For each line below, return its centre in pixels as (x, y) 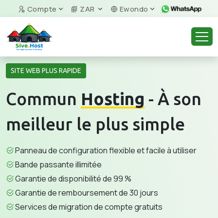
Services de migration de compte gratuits (89, 207)
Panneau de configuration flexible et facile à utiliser (106, 150)
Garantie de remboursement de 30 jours (87, 193)
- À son (173, 99)
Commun (43, 99)
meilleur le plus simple (95, 124)
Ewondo (133, 9)
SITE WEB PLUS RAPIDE (46, 71)
